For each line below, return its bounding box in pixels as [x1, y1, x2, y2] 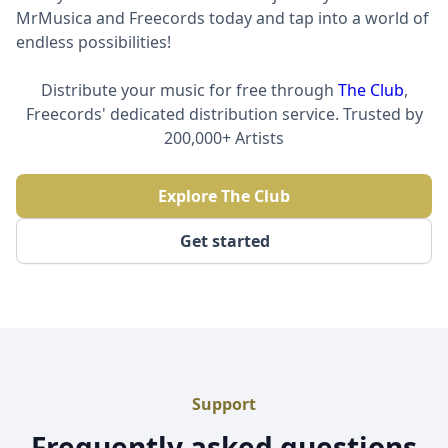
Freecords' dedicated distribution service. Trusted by [25, 103, 423, 125]
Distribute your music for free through [40, 79, 338, 101]
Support [192, 393, 256, 415]
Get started [180, 230, 270, 252]
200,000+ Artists [164, 127, 284, 149]
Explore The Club [158, 185, 290, 207]
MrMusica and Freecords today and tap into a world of [16, 7, 429, 29]
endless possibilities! [16, 31, 171, 53]
